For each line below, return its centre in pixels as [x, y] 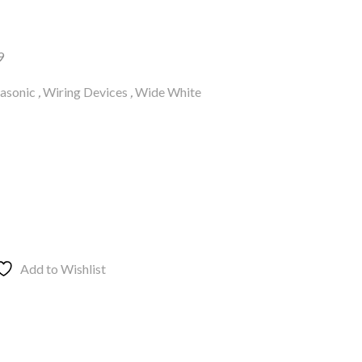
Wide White [168, 92]
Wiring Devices [85, 92]
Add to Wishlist [63, 269]
